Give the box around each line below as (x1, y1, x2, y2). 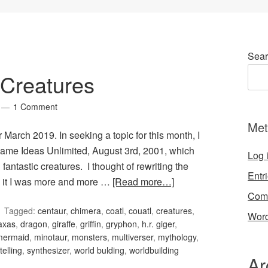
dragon (20, 218, 47, 230)
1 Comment (13, 100, 57, 113)
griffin (80, 218, 101, 230)
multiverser (112, 231, 153, 243)
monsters (72, 231, 107, 243)
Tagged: (4, 205, 38, 217)
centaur (38, 205, 66, 217)
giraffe (52, 218, 75, 230)
